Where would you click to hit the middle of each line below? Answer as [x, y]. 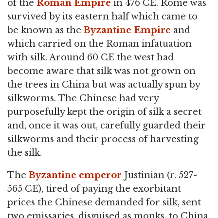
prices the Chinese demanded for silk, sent [104, 203]
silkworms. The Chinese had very [83, 99]
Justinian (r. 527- [159, 175]
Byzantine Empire [127, 30]
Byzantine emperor [75, 175]
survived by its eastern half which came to [102, 17]
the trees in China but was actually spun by [104, 85]
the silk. [25, 153]
